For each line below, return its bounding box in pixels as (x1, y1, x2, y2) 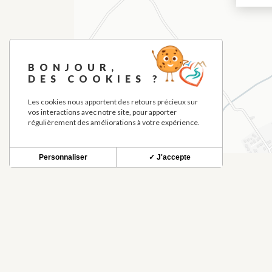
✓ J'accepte (148, 153, 191, 161)
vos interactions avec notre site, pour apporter (28, 107, 177, 117)
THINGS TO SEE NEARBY (12, 219, 237, 242)
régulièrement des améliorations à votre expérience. (28, 118, 200, 127)
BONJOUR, (28, 61, 118, 73)
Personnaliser (38, 153, 87, 161)
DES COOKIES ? (28, 73, 162, 84)
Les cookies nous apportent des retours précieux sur (28, 97, 198, 106)
